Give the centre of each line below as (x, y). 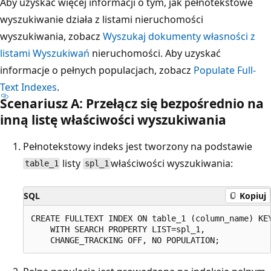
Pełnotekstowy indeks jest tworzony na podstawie (138, 146)
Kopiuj (253, 196)
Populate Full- (225, 70)
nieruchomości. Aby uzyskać (155, 53)
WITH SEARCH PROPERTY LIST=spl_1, (118, 229)
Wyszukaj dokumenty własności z (179, 36)
